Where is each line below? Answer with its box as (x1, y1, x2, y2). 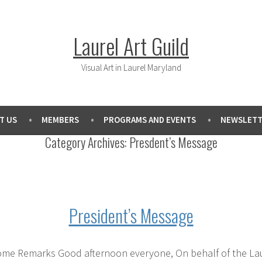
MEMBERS (41, 114, 79, 126)
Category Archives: (44, 133, 129, 152)
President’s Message (68, 202, 194, 229)
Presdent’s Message (129, 133, 218, 152)
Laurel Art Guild (73, 29, 189, 62)
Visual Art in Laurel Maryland (81, 62, 181, 73)
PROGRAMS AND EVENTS (103, 114, 196, 126)
